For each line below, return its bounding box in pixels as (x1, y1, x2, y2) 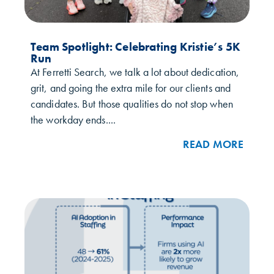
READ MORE (183, 137, 243, 151)
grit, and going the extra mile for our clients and (31, 81, 231, 95)
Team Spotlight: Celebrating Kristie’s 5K (31, 39, 241, 55)
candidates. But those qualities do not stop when (31, 97, 233, 111)
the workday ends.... (31, 113, 116, 127)
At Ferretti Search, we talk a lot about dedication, (31, 65, 240, 80)
